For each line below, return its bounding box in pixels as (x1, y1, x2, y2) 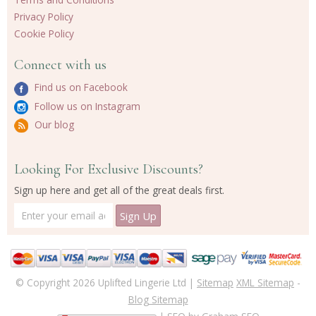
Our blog (32, 118, 74, 131)
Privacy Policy (14, 10, 73, 24)
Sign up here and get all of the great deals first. (14, 183, 224, 197)
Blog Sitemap (128, 293, 188, 307)
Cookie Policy (14, 27, 74, 41)
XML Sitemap (236, 276, 294, 290)
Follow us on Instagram (32, 99, 140, 113)
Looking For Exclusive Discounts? (14, 160, 203, 178)
